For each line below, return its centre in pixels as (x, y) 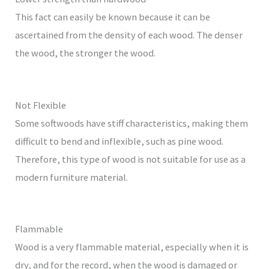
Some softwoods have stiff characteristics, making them (132, 123)
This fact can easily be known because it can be (113, 17)
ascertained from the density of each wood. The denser (129, 35)
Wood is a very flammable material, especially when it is (132, 246)
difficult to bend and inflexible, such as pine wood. (119, 141)
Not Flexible (41, 105)
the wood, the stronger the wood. (86, 53)
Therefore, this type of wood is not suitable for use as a (131, 159)
